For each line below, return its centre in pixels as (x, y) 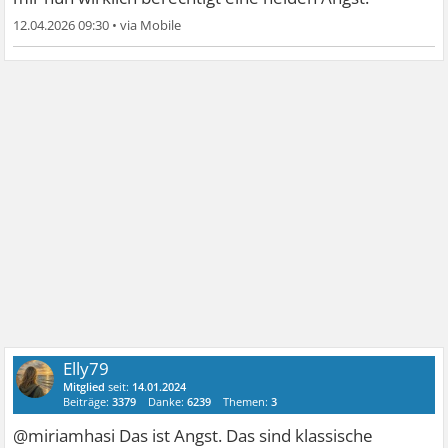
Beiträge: (88, 401)
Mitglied (84, 386)
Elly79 (86, 368)
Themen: (247, 401)
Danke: (168, 401)
